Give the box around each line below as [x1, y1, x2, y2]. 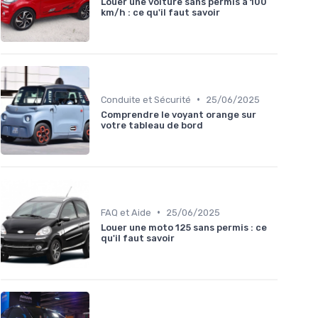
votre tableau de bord [101, 119, 203, 131]
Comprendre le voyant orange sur [101, 109, 256, 120]
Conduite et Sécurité [101, 94, 191, 105]
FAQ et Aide [101, 207, 151, 218]
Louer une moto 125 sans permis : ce [101, 221, 267, 233]
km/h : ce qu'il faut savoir [101, 6, 220, 18]
